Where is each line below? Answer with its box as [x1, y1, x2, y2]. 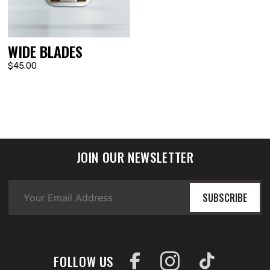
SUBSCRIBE [202, 190, 247, 206]
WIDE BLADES [8, 40, 83, 63]
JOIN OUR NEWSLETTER [76, 148, 194, 167]
